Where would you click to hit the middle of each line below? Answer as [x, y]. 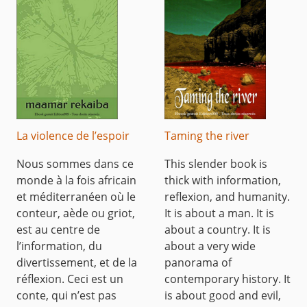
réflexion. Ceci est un [70, 279]
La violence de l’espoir [73, 135]
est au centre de [58, 229]
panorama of [198, 262]
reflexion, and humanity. [227, 196]
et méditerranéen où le [76, 196]
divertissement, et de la [77, 262]
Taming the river [207, 135]
